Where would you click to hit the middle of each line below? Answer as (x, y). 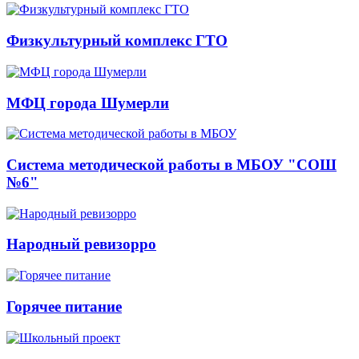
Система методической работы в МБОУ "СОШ (171, 165)
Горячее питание (64, 306)
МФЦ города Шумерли (88, 103)
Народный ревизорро (81, 244)
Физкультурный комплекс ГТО (117, 41)
